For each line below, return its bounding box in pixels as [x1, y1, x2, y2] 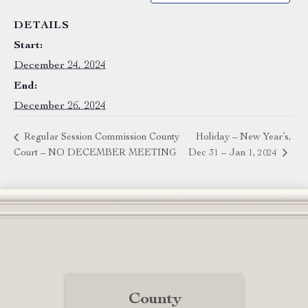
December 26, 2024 [14, 101, 106, 112]
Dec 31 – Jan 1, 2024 [188, 148, 280, 158]
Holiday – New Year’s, [196, 133, 291, 143]
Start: [14, 41, 43, 52]
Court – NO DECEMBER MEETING [14, 148, 176, 158]
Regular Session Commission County [21, 133, 179, 143]
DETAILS [14, 21, 69, 32]
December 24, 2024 [14, 60, 106, 71]
